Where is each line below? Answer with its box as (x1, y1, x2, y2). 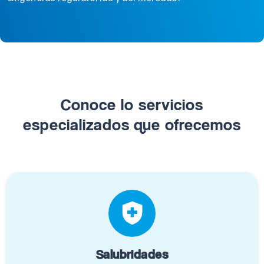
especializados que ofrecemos (23, 114, 241, 134)
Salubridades (95, 246, 169, 262)
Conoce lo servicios (61, 94, 203, 114)
